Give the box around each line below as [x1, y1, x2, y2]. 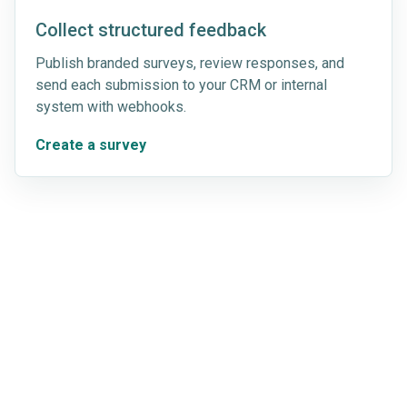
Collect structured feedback [35, 18, 266, 41]
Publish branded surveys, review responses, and [35, 54, 344, 72]
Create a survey [35, 135, 146, 154]
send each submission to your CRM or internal [35, 75, 327, 94]
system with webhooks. [35, 97, 186, 115]
